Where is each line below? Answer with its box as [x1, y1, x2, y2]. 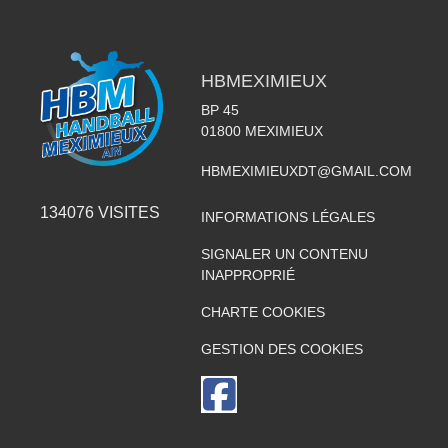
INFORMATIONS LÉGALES [200, 208, 375, 225]
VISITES [94, 203, 161, 221]
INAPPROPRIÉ [200, 266, 295, 283]
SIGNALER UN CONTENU [200, 245, 368, 262]
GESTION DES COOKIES [200, 340, 363, 357]
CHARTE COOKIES [200, 303, 325, 320]
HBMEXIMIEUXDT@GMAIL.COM [200, 162, 412, 179]
